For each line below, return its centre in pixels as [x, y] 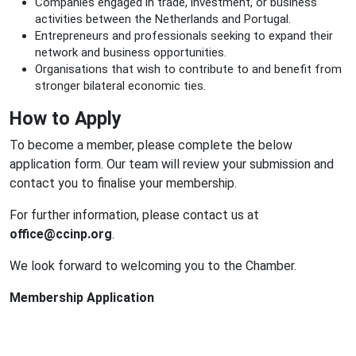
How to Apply [66, 118]
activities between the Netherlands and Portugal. [163, 19]
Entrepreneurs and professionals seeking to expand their [184, 36]
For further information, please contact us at [134, 215]
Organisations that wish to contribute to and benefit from [188, 69]
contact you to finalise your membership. [123, 183]
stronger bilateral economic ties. [120, 86]
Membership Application [82, 298]
